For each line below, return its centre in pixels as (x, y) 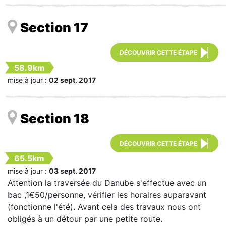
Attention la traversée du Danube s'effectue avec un (107, 182)
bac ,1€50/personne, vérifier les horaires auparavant (107, 194)
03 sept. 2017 (72, 171)
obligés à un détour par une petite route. (85, 219)
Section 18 (55, 118)
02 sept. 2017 (72, 80)
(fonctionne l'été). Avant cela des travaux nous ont (104, 207)
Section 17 (54, 27)
